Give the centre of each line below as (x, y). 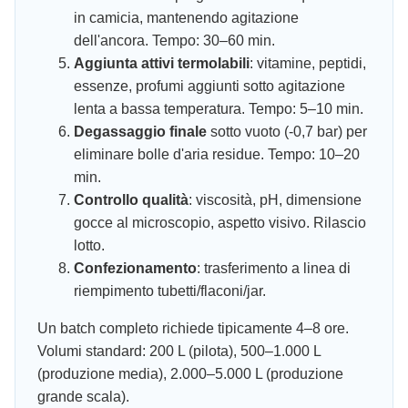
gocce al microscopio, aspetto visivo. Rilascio (220, 223)
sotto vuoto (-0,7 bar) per (287, 132)
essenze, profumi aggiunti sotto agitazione (209, 87)
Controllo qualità (131, 200)
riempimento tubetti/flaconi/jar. (170, 291)
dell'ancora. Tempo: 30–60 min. (174, 41)
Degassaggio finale (140, 132)
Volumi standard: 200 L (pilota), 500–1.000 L (179, 352)
